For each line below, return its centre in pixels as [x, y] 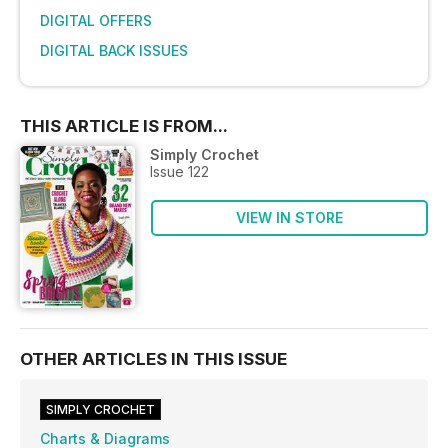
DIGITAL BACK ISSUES [114, 50]
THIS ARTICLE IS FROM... [124, 125]
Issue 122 [179, 171]
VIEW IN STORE [289, 217]
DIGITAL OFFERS [96, 20]
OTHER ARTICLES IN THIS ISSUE [153, 358]
